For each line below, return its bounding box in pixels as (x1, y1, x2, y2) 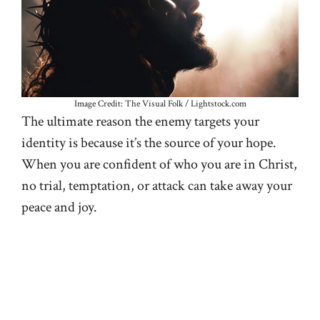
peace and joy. (21, 198, 100, 217)
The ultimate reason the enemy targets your (21, 112, 259, 131)
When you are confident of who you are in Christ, (21, 155, 297, 174)
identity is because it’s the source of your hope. (21, 134, 276, 153)
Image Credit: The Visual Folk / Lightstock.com (74, 98, 246, 111)
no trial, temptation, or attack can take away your (21, 176, 292, 196)
